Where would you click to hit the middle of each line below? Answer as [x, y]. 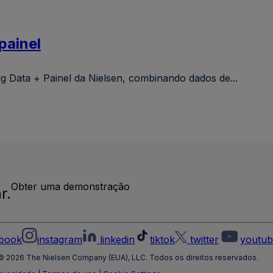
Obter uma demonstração [70, 186]
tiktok [162, 240]
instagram [60, 240]
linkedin [117, 240]
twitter [204, 240]
